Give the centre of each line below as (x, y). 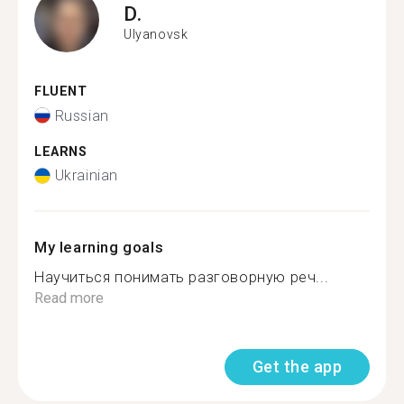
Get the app (297, 367)
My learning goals (99, 247)
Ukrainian (86, 175)
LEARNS (61, 151)
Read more (69, 298)
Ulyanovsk (156, 34)
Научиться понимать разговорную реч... (182, 277)
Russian (82, 115)
